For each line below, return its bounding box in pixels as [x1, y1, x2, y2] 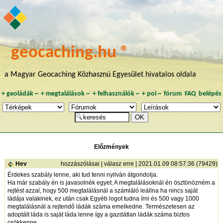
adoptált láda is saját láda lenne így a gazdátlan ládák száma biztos [7, 211, 190, 219]
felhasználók [97, 91, 134, 98]
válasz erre [104, 160, 134, 168]
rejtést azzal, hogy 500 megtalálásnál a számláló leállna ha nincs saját [7, 187, 198, 195]
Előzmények [94, 143, 129, 151]
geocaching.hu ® [11, 44, 130, 62]
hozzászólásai [60, 160, 100, 168]
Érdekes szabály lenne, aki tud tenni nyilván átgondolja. [7, 171, 158, 179]
